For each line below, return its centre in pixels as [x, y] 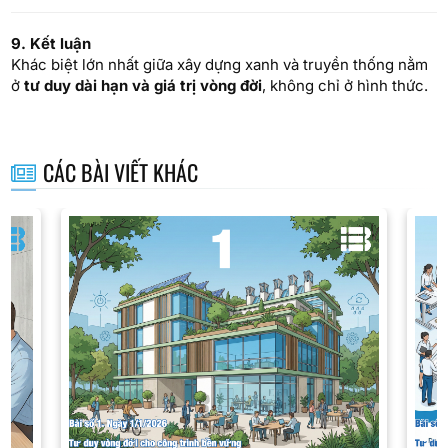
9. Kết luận [51, 43]
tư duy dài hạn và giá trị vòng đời [143, 85]
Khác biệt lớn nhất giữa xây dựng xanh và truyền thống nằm [220, 64]
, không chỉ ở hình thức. [345, 85]
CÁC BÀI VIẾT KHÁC [120, 172]
